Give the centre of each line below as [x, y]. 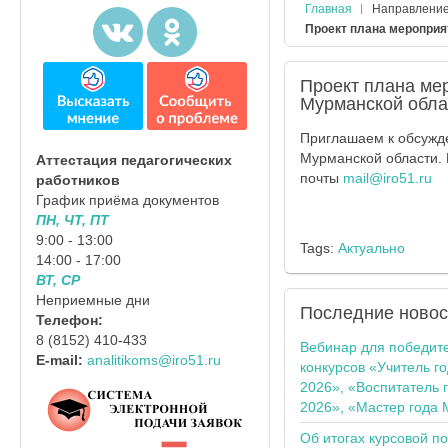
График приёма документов [127, 200]
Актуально [371, 248]
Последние [346, 313]
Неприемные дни [93, 300]
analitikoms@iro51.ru [154, 360]
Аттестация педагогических [134, 160]
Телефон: [69, 320]
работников [78, 180]
